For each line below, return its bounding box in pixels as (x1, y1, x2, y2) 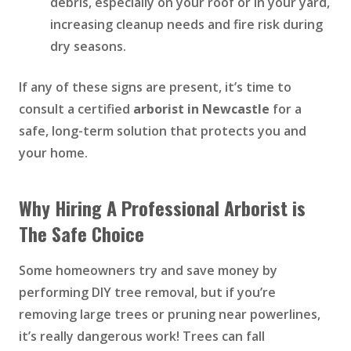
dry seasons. (50, 38, 126, 56)
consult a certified (19, 100, 133, 118)
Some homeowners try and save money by (19, 262, 277, 280)
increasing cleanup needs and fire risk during (50, 16, 323, 34)
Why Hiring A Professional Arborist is (19, 194, 306, 223)
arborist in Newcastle (133, 100, 270, 118)
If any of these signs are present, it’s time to (19, 78, 291, 96)
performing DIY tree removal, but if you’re (19, 284, 276, 302)
